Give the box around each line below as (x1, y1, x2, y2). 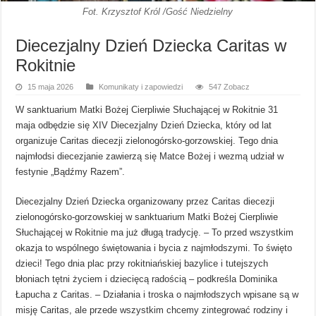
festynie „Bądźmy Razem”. (16, 166, 126, 177)
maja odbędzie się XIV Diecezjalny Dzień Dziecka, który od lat (16, 119, 272, 130)
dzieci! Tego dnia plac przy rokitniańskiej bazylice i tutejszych (16, 257, 269, 269)
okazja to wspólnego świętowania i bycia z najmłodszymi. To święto (16, 242, 293, 253)
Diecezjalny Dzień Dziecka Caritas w (16, 35, 287, 55)
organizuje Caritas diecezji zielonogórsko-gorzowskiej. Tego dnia (16, 135, 279, 146)
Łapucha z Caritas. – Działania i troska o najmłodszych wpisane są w (16, 288, 299, 300)
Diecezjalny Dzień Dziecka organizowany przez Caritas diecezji (16, 195, 275, 207)
